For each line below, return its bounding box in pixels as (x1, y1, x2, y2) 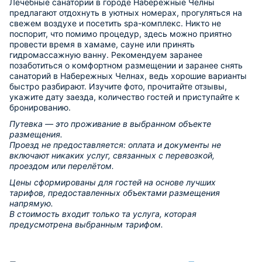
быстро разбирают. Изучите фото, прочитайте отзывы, (9, 81, 227, 91)
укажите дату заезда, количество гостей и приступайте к (9, 91, 240, 102)
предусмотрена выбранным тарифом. (9, 219, 163, 229)
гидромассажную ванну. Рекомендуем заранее (9, 49, 202, 60)
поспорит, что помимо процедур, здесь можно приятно (9, 28, 232, 39)
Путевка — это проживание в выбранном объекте (9, 118, 211, 129)
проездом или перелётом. (9, 160, 114, 171)
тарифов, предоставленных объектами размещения (9, 187, 220, 198)
